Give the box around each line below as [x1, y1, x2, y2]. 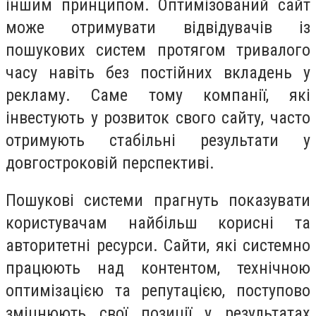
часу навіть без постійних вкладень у [6, 62, 310, 83]
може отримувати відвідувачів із [6, 17, 310, 37]
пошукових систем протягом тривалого [6, 39, 310, 60]
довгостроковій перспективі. [6, 152, 214, 173]
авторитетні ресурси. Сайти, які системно [6, 236, 310, 256]
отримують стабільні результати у [6, 130, 310, 150]
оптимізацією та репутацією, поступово [6, 281, 310, 301]
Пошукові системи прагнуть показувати [6, 190, 310, 211]
